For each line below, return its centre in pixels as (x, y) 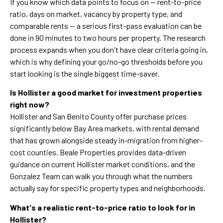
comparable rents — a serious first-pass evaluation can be (106, 25)
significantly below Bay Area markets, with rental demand (105, 128)
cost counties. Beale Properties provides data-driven (98, 152)
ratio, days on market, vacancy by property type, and (96, 13)
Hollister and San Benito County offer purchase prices (98, 116)
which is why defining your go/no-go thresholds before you (106, 61)
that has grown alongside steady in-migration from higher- (106, 140)
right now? (30, 105)
